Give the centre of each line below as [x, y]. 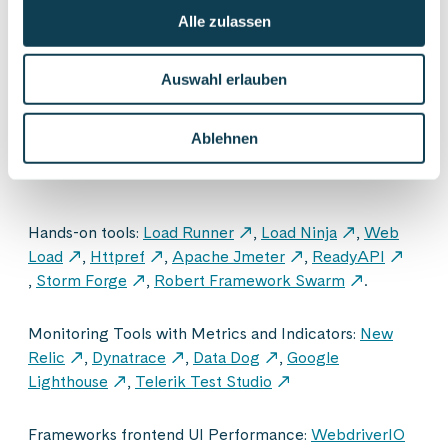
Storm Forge [81, 281]
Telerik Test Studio [203, 382]
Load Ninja [299, 233]
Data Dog [226, 358]
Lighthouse [68, 382]
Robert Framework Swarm [249, 281]
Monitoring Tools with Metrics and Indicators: [194, 334]
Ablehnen [224, 138]
